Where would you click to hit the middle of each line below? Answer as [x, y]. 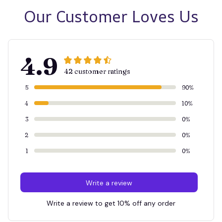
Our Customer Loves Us [111, 17]
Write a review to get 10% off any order [111, 203]
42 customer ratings [97, 72]
